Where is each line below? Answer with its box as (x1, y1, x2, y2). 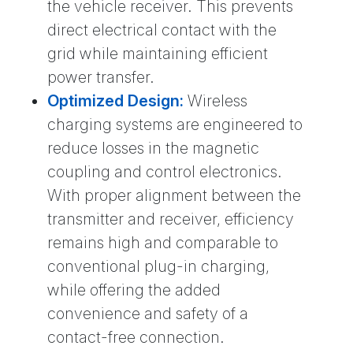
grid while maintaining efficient (47, 44, 268, 64)
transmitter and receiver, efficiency (47, 210, 294, 229)
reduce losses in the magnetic (47, 139, 259, 158)
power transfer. (47, 68, 154, 87)
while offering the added (47, 281, 221, 300)
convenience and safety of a (47, 304, 248, 324)
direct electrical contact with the (47, 20, 277, 40)
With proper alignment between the (47, 186, 301, 206)
